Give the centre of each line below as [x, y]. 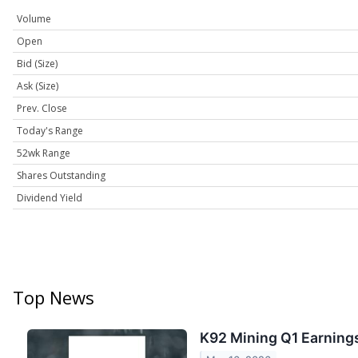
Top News [54, 298]
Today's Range [50, 131]
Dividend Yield [50, 198]
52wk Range [44, 153]
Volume [34, 19]
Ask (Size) [38, 86]
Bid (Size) [37, 64]
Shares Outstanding [61, 176]
